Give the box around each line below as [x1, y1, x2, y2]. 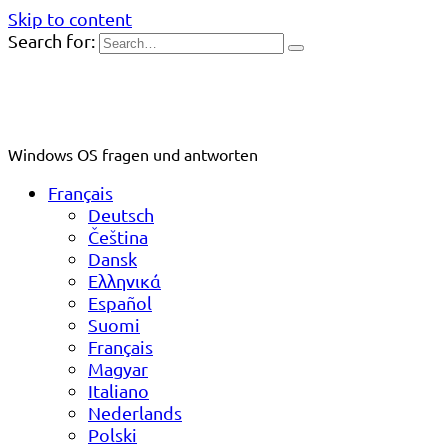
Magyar [88, 358, 148, 379]
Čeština [88, 226, 148, 247]
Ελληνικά [88, 270, 161, 291]
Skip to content [8, 8, 132, 29]
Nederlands [88, 402, 182, 423]
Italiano [88, 380, 149, 401]
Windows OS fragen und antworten [8, 144, 258, 164]
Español [88, 292, 152, 313]
